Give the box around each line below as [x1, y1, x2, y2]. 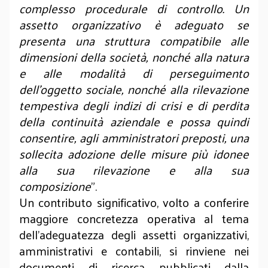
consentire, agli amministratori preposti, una [19, 127, 249, 148]
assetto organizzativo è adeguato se [19, 14, 249, 35]
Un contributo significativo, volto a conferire [19, 191, 249, 213]
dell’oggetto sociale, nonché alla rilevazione [19, 78, 249, 100]
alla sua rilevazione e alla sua [19, 159, 249, 181]
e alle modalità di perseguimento [19, 62, 249, 84]
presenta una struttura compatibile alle [19, 30, 249, 51]
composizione [19, 175, 91, 197]
